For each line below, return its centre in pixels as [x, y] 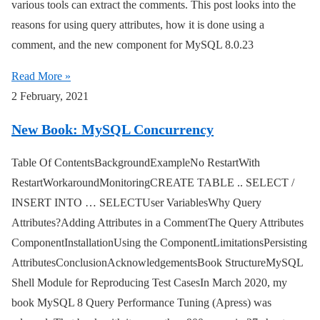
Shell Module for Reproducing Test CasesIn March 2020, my [149, 283]
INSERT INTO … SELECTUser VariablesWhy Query [136, 203]
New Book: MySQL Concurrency [112, 130]
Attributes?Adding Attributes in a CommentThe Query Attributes [157, 223]
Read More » [41, 76]
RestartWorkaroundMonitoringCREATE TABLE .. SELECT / [153, 183]
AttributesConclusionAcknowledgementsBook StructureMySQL [157, 263]
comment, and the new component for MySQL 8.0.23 [132, 45]
